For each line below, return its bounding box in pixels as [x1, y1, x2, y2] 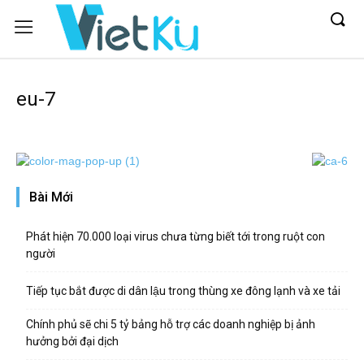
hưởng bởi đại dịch [26, 335, 119, 348]
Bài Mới [29, 189, 73, 205]
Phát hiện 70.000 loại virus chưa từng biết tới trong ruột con [26, 230, 325, 243]
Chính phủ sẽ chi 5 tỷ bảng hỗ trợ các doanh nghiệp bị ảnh [26, 318, 315, 331]
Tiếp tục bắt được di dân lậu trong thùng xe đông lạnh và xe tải [26, 284, 340, 297]
